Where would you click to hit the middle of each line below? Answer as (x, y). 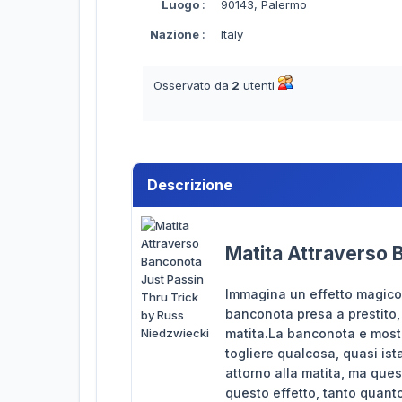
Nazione (175, 34)
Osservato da (191, 85)
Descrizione (190, 185)
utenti (259, 85)
